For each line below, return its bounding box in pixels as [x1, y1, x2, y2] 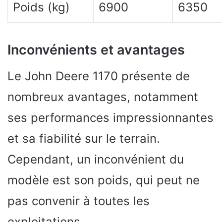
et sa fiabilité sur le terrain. [7, 131, 160, 146]
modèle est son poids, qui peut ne [7, 172, 200, 187]
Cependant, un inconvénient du [7, 152, 184, 166]
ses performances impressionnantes [7, 110, 214, 125]
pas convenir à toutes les [7, 193, 150, 208]
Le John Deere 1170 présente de [7, 68, 190, 83]
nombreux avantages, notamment [7, 89, 198, 104]
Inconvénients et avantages [7, 42, 185, 58]
